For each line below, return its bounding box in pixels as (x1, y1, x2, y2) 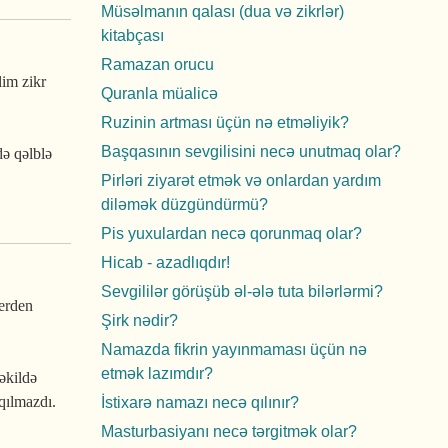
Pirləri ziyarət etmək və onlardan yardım (101, 172, 381, 189)
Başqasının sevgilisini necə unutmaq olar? (101, 143, 401, 160)
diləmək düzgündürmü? (101, 196, 268, 213)
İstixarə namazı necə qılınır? (101, 394, 299, 411)
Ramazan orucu (101, 56, 214, 73)
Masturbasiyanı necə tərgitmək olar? (101, 423, 357, 440)
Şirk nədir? (101, 312, 178, 329)
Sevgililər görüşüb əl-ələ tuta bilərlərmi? (101, 283, 383, 300)
